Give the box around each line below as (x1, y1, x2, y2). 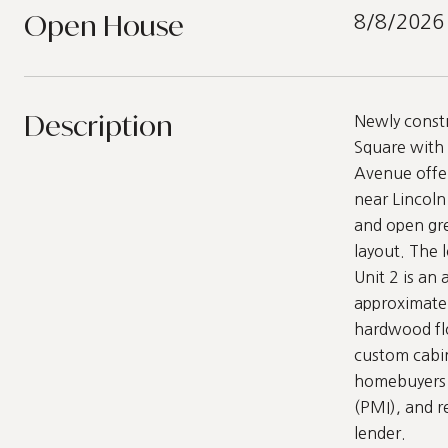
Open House (24, 7, 184, 44)
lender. (354, 425, 406, 441)
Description (24, 107, 173, 144)
